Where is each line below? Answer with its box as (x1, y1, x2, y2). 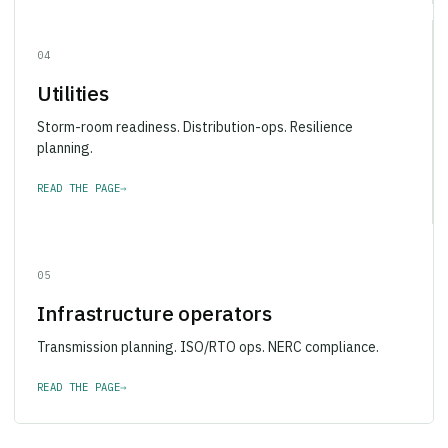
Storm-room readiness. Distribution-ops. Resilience (37, 104, 353, 123)
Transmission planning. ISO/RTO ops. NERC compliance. (37, 324, 379, 343)
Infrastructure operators (37, 286, 272, 314)
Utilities (37, 66, 109, 94)
